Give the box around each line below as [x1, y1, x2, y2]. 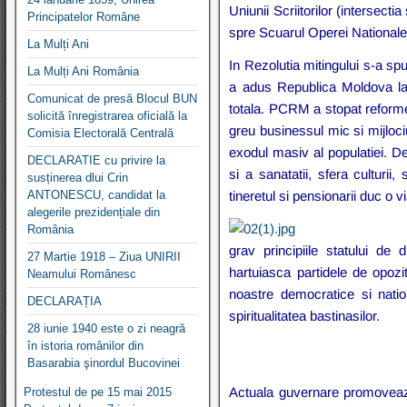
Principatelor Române [27, 9, 140, 24]
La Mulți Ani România [27, 64, 139, 78]
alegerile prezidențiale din [27, 204, 160, 219]
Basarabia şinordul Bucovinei [27, 355, 180, 370]
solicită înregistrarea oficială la [27, 108, 187, 123]
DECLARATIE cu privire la [27, 153, 165, 167]
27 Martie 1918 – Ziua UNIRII [27, 249, 181, 263]
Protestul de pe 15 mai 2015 [24, 384, 172, 399]
